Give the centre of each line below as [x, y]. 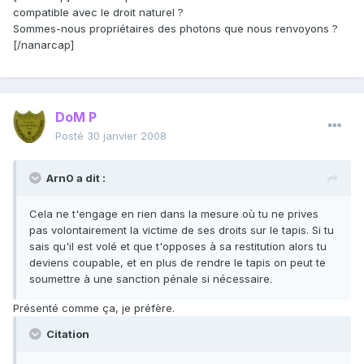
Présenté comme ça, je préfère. [94, 308]
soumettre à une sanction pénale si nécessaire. [151, 279]
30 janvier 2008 [127, 136]
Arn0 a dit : [76, 178]
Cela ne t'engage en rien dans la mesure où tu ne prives [174, 214]
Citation [67, 334]
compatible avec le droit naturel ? [98, 13]
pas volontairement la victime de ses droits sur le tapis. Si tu [182, 230]
